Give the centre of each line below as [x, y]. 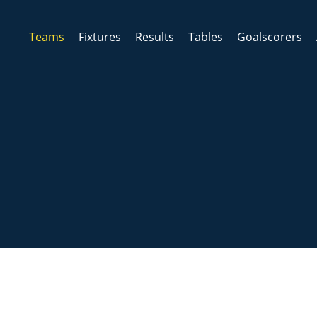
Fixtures [100, 37]
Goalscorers [270, 37]
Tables [206, 37]
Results [155, 37]
